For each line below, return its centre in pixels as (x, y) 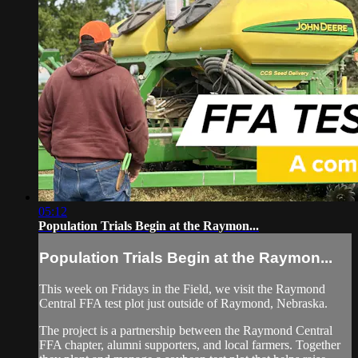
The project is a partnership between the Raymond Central (186, 330)
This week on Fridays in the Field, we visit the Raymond (182, 288)
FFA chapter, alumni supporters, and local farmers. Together (190, 344)
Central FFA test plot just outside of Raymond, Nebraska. (183, 303)
